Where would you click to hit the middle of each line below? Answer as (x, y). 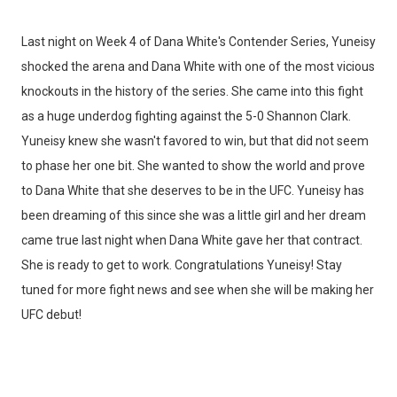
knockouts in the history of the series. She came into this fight (192, 91)
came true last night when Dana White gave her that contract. (192, 240)
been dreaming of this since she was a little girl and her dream (194, 215)
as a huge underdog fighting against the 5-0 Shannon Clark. (186, 116)
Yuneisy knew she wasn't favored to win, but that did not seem (195, 141)
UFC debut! (51, 315)
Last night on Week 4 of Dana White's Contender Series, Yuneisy (198, 42)
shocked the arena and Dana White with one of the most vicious (198, 66)
